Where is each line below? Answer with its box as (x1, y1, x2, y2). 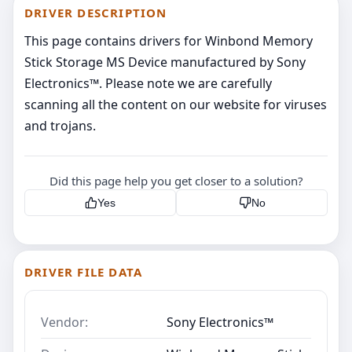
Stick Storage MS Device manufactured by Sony (24, 53, 306, 71)
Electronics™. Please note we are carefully (24, 74, 272, 92)
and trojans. (24, 116, 96, 134)
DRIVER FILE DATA (24, 263, 143, 280)
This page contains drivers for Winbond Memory (24, 31, 313, 49)
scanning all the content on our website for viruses (24, 95, 327, 113)
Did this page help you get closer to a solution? (49, 172, 303, 189)
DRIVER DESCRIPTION (24, 4, 167, 20)
